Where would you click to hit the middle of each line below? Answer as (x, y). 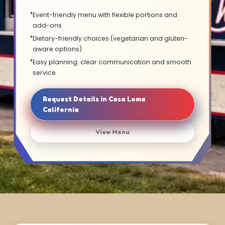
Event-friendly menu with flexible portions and (105, 15)
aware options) (58, 49)
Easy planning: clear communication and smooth (112, 62)
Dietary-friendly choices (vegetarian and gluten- (110, 39)
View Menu (112, 132)
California (61, 110)
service (44, 73)
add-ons (47, 26)
